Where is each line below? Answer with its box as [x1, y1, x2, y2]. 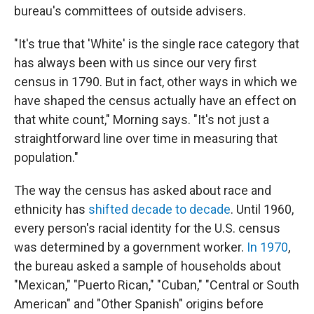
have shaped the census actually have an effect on [14, 93, 296, 108]
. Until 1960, [231, 202, 294, 217]
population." [14, 150, 78, 165]
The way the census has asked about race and [14, 183, 271, 198]
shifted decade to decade [88, 202, 231, 217]
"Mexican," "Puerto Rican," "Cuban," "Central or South [14, 278, 299, 292]
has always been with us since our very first [14, 55, 257, 70]
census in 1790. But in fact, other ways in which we [14, 74, 297, 89]
